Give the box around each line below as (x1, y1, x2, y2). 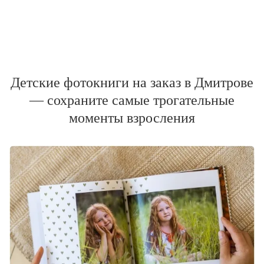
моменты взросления (69, 110, 195, 126)
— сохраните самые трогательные (29, 93, 235, 108)
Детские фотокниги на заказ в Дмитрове (11, 75, 253, 91)
